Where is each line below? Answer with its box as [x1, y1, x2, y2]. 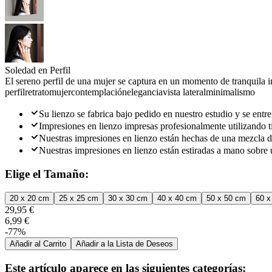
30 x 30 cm [108, 194, 148, 203]
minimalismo [206, 87, 255, 97]
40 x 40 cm [157, 194, 197, 203]
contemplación [71, 87, 127, 97]
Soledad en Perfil [5, 65, 70, 75]
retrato [25, 87, 49, 97]
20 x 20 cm [10, 194, 49, 203]
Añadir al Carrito [10, 239, 66, 249]
